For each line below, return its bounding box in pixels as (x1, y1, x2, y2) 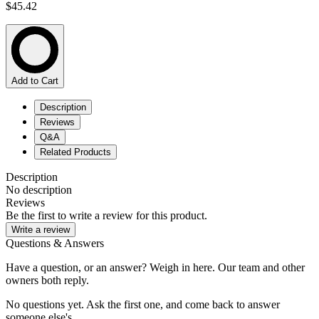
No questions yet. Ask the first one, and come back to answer (6, 298, 280, 311)
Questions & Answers (6, 237, 104, 250)
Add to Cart (11, 75, 58, 87)
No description (6, 184, 72, 197)
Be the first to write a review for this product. (6, 209, 207, 222)
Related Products (40, 147, 111, 158)
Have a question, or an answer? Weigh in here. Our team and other (6, 261, 305, 274)
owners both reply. (6, 274, 89, 287)
